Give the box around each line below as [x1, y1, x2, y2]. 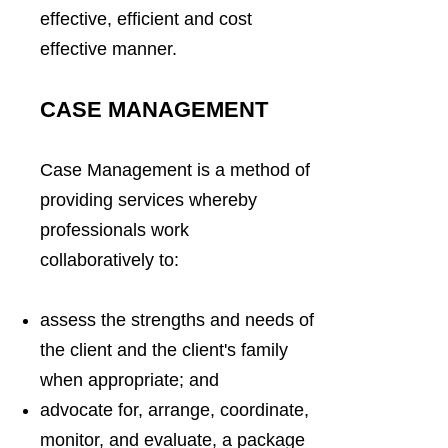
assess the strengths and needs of [40, 310, 314, 330]
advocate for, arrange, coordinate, [40, 400, 309, 420]
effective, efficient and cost [40, 9, 252, 29]
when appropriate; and [40, 370, 219, 390]
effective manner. [40, 39, 177, 59]
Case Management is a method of [40, 160, 310, 180]
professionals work [40, 220, 189, 240]
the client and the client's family [40, 340, 288, 360]
